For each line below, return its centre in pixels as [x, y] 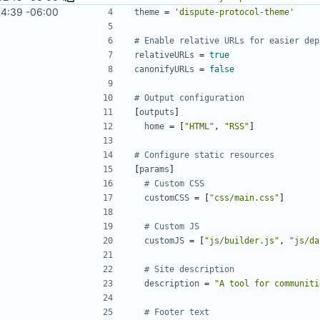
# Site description [189, 269]
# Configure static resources [204, 155]
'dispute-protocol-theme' [234, 12]
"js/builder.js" [242, 240]
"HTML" [199, 126]
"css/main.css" [244, 197]
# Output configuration [189, 97]
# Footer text [177, 312]
